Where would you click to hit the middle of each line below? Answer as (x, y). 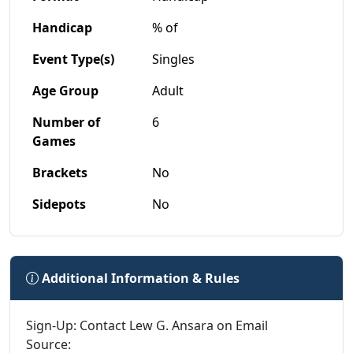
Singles (173, 59)
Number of (66, 123)
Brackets (60, 173)
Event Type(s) (73, 59)
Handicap (62, 28)
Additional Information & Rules (139, 279)
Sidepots (59, 204)
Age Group (65, 91)
